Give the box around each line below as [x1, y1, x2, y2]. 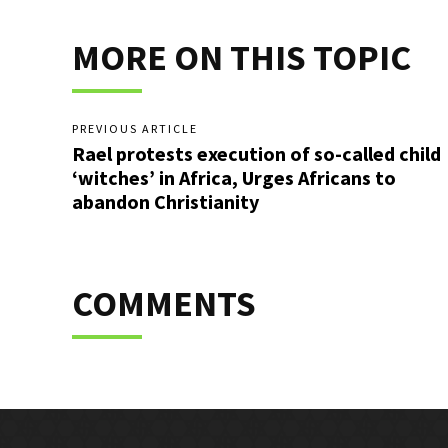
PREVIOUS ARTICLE [72, 121, 198, 136]
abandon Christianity [72, 189, 259, 214]
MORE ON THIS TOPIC [72, 35, 411, 80]
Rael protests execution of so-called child [72, 141, 441, 166]
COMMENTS [72, 281, 256, 326]
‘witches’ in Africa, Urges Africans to [72, 165, 396, 190]
